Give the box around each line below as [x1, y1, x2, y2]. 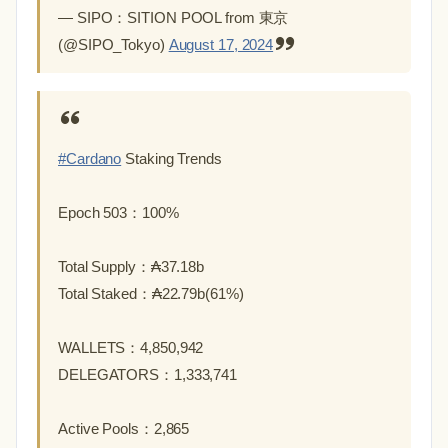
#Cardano [58, 150, 122, 167]
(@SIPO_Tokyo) [58, 36, 169, 53]
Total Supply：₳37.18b [58, 258, 204, 275]
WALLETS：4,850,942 [58, 339, 204, 356]
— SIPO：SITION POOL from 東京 [58, 9, 289, 26]
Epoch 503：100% [58, 204, 179, 221]
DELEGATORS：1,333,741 [58, 366, 237, 383]
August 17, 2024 [168, 36, 274, 53]
